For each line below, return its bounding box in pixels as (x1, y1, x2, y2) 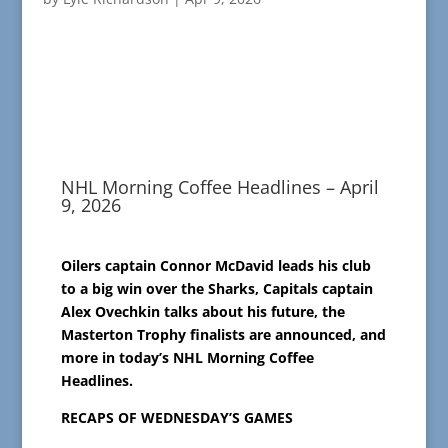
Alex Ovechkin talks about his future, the (60, 302, 345, 322)
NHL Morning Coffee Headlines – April (60, 175, 379, 200)
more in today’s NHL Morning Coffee (60, 348, 314, 368)
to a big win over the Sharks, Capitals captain (60, 279, 373, 299)
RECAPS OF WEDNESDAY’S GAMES (60, 408, 293, 428)
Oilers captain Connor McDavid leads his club (60, 256, 371, 276)
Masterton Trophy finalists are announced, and (60, 325, 386, 345)
